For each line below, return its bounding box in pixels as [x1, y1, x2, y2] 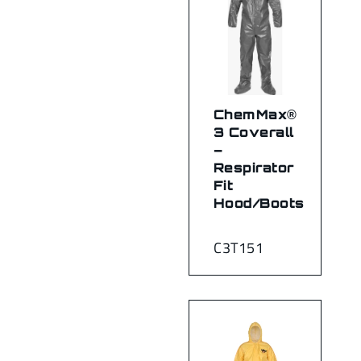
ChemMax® [214, 106, 297, 122]
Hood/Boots [214, 195, 305, 211]
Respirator [214, 160, 294, 176]
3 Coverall [214, 124, 294, 140]
